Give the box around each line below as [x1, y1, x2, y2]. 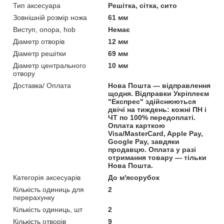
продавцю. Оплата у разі [108, 145, 196, 153]
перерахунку [13, 193, 54, 201]
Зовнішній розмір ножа [13, 13, 87, 21]
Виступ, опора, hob [13, 25, 75, 33]
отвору [13, 69, 35, 77]
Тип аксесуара [13, 1, 60, 9]
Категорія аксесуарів [13, 173, 80, 181]
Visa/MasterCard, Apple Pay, [108, 129, 203, 137]
